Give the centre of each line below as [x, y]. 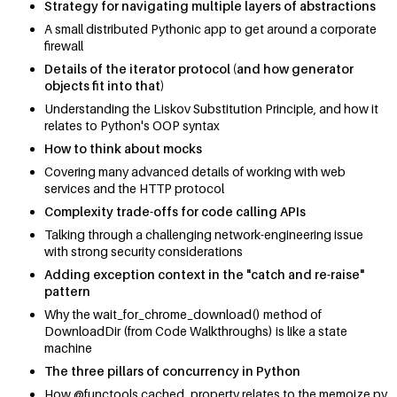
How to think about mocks [123, 149]
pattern [67, 292]
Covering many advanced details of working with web [195, 172]
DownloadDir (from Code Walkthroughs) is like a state [196, 331]
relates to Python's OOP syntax [132, 126]
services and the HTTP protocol [134, 189]
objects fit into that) [105, 86]
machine [68, 348]
